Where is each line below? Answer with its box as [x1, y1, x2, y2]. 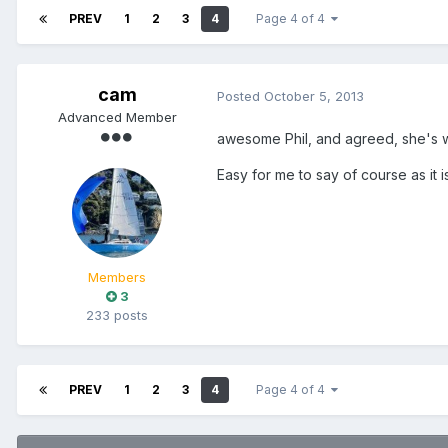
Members [88, 269, 146, 286]
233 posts [86, 307, 148, 324]
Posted [217, 87, 264, 104]
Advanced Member [57, 109, 177, 126]
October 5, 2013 [264, 87, 364, 104]
